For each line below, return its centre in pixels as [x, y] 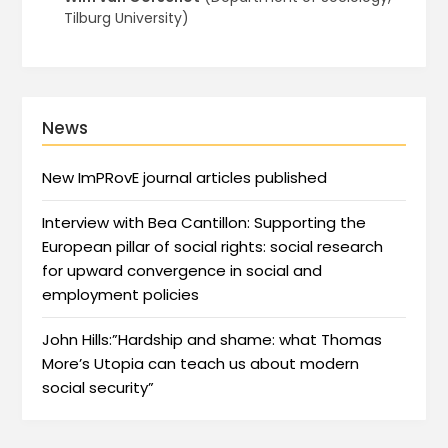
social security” [98, 387]
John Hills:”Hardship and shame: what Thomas [212, 339]
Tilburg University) [126, 18]
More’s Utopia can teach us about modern [201, 363]
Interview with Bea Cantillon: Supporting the [204, 222]
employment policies [121, 294]
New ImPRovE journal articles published [185, 177]
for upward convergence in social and [182, 270]
